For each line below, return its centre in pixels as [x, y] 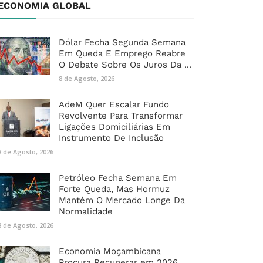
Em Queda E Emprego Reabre [122, 54]
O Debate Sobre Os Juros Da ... [125, 65]
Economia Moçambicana [110, 252]
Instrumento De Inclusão [111, 138]
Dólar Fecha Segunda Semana [122, 43]
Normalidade [86, 212]
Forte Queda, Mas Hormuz [114, 189]
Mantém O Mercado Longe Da [122, 200]
